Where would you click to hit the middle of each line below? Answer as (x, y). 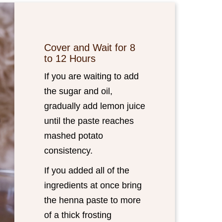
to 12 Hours (70, 58)
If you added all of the (87, 170)
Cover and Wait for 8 (90, 48)
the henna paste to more (92, 200)
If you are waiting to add (91, 76)
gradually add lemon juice (95, 106)
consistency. (70, 151)
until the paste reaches (89, 121)
